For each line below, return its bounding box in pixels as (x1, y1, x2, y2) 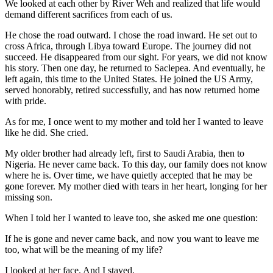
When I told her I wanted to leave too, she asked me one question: (5, 212, 258, 223)
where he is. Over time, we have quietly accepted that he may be (5, 169, 252, 180)
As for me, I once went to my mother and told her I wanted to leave (5, 116, 263, 127)
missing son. (5, 191, 52, 202)
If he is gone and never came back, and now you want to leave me (5, 233, 259, 244)
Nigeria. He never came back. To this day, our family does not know (5, 158, 268, 169)
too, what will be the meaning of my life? (5, 244, 163, 255)
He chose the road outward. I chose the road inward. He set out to (5, 29, 257, 40)
